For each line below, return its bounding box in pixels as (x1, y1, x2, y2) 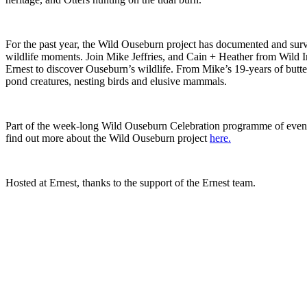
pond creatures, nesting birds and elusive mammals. (5, 75, 227, 87)
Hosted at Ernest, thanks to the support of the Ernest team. (5, 176, 256, 188)
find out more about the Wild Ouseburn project (5, 132, 210, 144)
